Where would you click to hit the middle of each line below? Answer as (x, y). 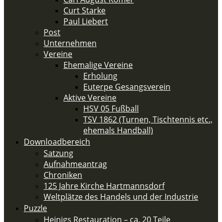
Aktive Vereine (90, 98)
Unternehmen (70, 43)
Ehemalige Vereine (98, 65)
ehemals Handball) (118, 130)
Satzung (58, 153)
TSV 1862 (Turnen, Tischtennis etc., (148, 119)
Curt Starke (84, 10)
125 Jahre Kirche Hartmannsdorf (104, 186)
